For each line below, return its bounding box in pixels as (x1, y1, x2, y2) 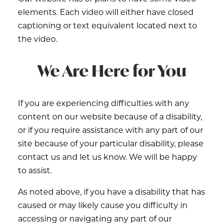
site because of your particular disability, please (18, 138, 204, 148)
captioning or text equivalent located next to (18, 20, 197, 30)
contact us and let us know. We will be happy (18, 151, 197, 162)
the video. (18, 33, 57, 44)
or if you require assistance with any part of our (18, 124, 203, 135)
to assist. (18, 165, 54, 175)
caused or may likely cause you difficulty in (18, 200, 188, 210)
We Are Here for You (37, 60, 186, 81)
